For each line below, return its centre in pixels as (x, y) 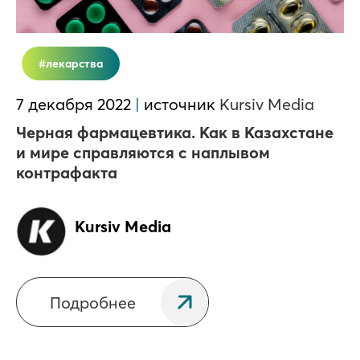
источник (180, 104)
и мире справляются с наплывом (143, 152)
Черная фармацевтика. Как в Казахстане (175, 132)
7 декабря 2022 (76, 104)
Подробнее (93, 302)
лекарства (74, 63)
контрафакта (67, 172)
